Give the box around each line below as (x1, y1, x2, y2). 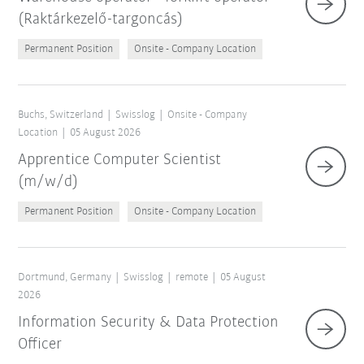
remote (175, 271, 209, 284)
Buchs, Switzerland (18, 109, 104, 122)
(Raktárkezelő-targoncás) (18, 11, 184, 28)
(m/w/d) (18, 174, 79, 191)
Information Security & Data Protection (18, 314, 279, 331)
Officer (18, 336, 63, 353)
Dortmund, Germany (18, 271, 112, 284)
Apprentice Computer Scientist (18, 152, 222, 169)
